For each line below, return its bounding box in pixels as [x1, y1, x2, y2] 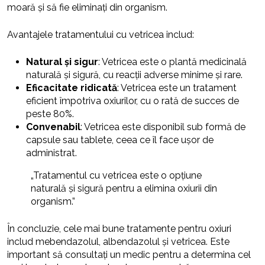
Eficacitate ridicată [26, 82, 117, 93]
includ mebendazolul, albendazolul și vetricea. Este [7, 235, 230, 247]
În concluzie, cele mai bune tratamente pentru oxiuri [7, 222, 231, 234]
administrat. [26, 147, 77, 159]
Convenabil [26, 121, 80, 132]
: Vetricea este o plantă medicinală [98, 56, 247, 67]
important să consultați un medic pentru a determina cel [7, 248, 251, 260]
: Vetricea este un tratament [117, 82, 237, 93]
